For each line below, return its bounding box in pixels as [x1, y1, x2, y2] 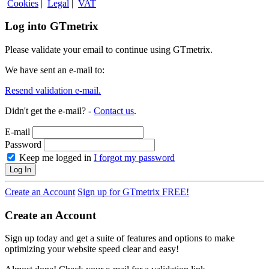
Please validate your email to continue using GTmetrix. [5, 44, 213, 55]
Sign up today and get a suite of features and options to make [5, 233, 235, 244]
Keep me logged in [17, 152, 91, 163]
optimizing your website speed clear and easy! [5, 244, 179, 255]
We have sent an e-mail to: [5, 64, 104, 75]
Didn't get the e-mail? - [5, 105, 94, 116]
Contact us [94, 105, 134, 116]
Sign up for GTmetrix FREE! [77, 186, 189, 197]
